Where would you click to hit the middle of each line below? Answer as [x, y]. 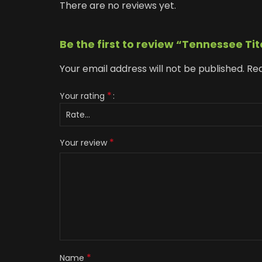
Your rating [83, 96]
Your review [85, 142]
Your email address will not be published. [152, 68]
